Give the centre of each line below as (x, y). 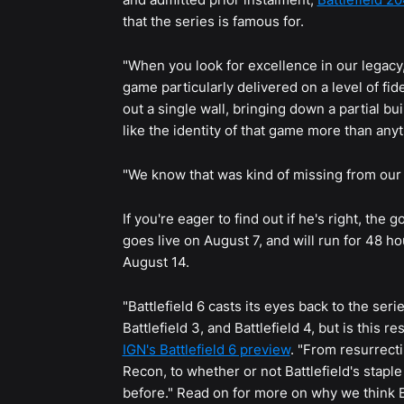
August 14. (156, 262)
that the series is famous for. (213, 22)
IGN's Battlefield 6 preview (206, 350)
